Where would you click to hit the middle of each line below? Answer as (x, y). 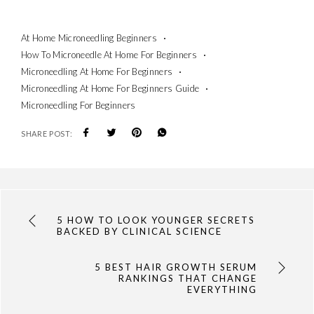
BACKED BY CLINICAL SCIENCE (140, 231)
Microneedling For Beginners (78, 105)
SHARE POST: (47, 133)
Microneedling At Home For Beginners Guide (110, 88)
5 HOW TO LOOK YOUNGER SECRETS (156, 220)
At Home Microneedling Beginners (89, 37)
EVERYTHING (222, 289)
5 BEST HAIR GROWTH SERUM (176, 267)
